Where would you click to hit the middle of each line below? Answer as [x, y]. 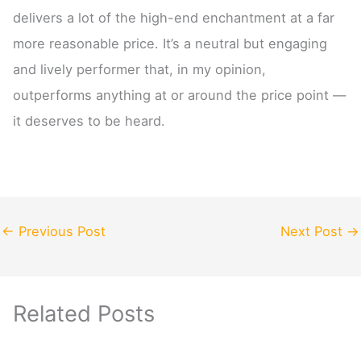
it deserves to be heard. [89, 121]
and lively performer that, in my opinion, [140, 70]
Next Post [313, 232]
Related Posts [84, 314]
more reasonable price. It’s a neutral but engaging [170, 44]
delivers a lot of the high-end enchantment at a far [174, 18]
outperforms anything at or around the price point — [180, 95]
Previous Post [60, 232]
